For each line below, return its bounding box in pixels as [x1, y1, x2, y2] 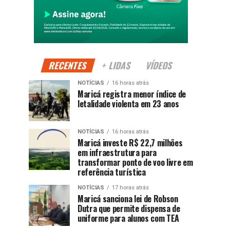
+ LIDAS [100, 59, 133, 72]
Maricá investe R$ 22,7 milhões [78, 137, 183, 149]
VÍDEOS [144, 59, 175, 72]
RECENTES [47, 59, 89, 72]
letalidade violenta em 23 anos [78, 98, 179, 110]
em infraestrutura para [78, 146, 157, 159]
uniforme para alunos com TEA [78, 212, 180, 224]
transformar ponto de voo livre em [78, 156, 193, 168]
